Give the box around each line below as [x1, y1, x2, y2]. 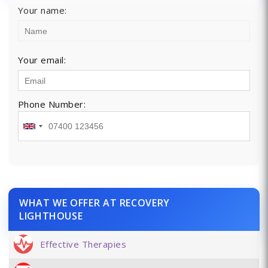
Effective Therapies [39, 238, 127, 250]
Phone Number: [17, 98, 86, 110]
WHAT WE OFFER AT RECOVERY [19, 196, 170, 209]
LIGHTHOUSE [19, 209, 83, 223]
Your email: [17, 54, 66, 66]
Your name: [17, 4, 67, 16]
